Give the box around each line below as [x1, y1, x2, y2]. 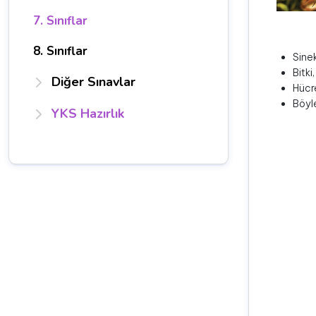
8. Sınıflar [33, 43, 87, 59]
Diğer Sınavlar [51, 73, 135, 90]
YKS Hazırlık [51, 105, 124, 122]
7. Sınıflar [33, 13, 87, 29]
